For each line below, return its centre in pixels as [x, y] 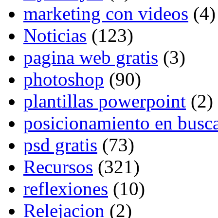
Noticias [55, 36]
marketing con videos [106, 14]
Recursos [58, 167]
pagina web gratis [91, 57]
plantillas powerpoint [105, 101]
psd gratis [60, 145]
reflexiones [66, 189]
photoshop [64, 79]
